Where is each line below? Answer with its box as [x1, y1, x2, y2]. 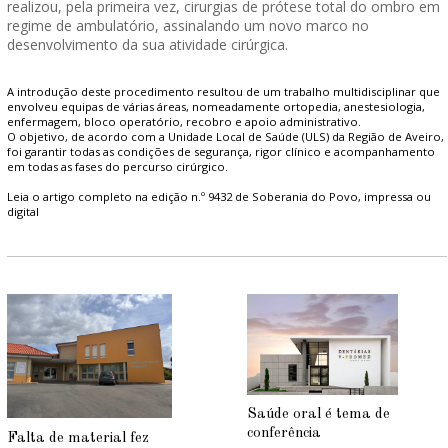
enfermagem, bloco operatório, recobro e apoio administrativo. [7, 113, 362, 129]
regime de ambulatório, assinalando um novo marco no [7, 15, 370, 35]
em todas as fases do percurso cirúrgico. [7, 158, 229, 174]
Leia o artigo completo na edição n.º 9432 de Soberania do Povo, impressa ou [7, 188, 432, 204]
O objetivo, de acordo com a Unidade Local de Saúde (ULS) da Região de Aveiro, [7, 128, 445, 144]
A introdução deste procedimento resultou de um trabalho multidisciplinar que [7, 83, 441, 99]
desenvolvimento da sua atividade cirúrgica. [7, 34, 289, 54]
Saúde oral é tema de [246, 407, 390, 423]
